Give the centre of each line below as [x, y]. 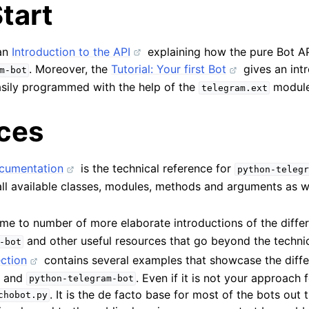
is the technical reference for [156, 168]
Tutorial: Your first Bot [169, 69]
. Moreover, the [70, 69]
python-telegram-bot [81, 279]
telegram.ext [234, 88]
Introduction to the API [71, 51]
